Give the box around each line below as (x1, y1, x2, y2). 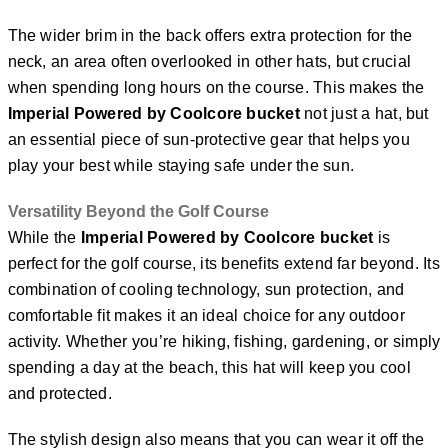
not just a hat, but (299, 105, 429, 122)
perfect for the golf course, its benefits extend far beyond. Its (7, 255, 440, 272)
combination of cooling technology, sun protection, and (7, 281, 405, 298)
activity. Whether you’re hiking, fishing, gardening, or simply (7, 333, 441, 350)
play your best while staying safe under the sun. (7, 157, 355, 174)
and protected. (7, 385, 112, 402)
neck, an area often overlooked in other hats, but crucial (7, 53, 412, 70)
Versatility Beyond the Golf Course (7, 203, 269, 220)
